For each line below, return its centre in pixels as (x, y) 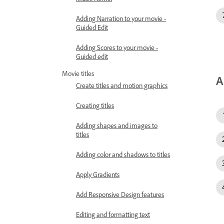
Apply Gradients (98, 174)
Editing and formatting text (113, 214)
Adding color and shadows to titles (123, 154)
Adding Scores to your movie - (117, 47)
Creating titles (95, 105)
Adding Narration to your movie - (121, 18)
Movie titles (78, 73)
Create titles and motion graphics (122, 85)
